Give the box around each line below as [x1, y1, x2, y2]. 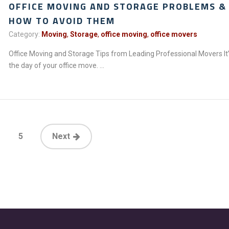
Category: [9, 30, 40, 38]
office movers [150, 30, 198, 38]
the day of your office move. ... [9, 61, 105, 70]
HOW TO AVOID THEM [9, 14, 116, 28]
